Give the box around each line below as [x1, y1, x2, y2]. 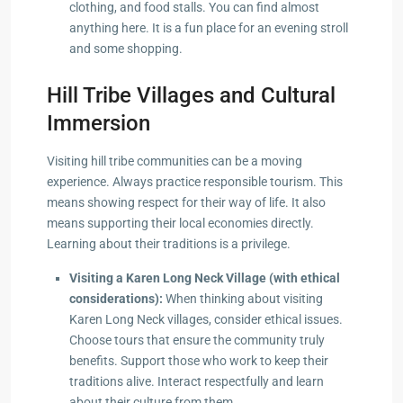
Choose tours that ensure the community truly [69, 332, 325, 347]
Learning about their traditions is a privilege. [47, 236, 291, 251]
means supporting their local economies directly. [47, 215, 314, 230]
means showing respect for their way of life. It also [47, 194, 326, 210]
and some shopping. [69, 40, 183, 56]
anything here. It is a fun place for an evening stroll [69, 20, 348, 35]
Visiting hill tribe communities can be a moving [47, 153, 302, 168]
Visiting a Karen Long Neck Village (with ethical [69, 270, 340, 285]
